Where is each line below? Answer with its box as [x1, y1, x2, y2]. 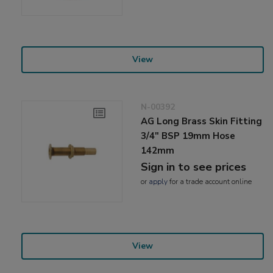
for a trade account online [168, 177, 252, 187]
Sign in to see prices [141, 160, 247, 175]
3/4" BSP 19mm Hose [141, 130, 236, 143]
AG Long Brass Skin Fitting [141, 115, 263, 128]
